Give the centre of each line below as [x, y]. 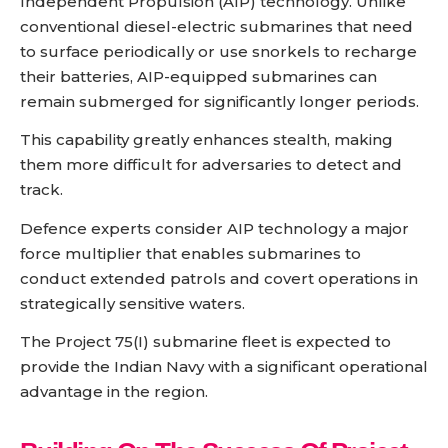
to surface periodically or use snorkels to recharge [218, 51]
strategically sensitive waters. [132, 303]
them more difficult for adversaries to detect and [211, 165]
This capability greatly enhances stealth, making [206, 140]
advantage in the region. [114, 392]
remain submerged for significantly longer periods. [219, 101]
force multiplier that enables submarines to [190, 253]
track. [41, 190]
